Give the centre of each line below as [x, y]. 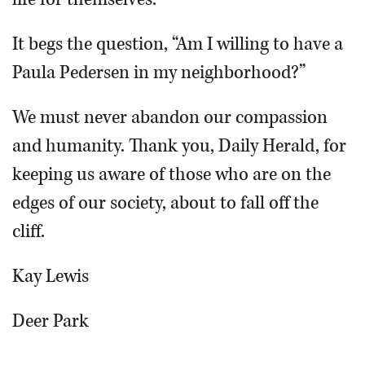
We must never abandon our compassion [170, 117]
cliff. [29, 231]
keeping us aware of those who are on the [172, 174]
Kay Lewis [51, 276]
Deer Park [51, 321]
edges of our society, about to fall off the [165, 203]
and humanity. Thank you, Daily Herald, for [179, 146]
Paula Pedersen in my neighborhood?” [159, 73]
